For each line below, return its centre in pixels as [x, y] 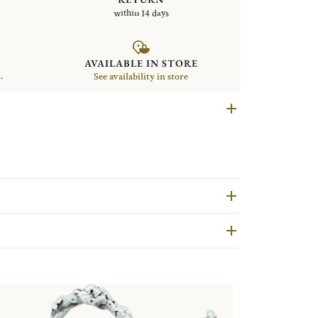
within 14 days [141, 13]
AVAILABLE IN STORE [141, 63]
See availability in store [141, 76]
